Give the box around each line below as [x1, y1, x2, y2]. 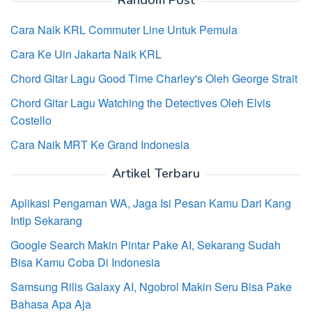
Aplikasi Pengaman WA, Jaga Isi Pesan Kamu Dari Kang [10, 195, 291, 211]
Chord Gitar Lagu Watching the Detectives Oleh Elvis [10, 95, 271, 111]
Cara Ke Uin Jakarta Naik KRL [10, 46, 162, 62]
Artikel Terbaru [112, 165, 200, 182]
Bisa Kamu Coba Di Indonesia [10, 254, 160, 270]
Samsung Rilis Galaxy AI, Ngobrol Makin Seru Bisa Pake [10, 279, 292, 295]
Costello [10, 112, 52, 128]
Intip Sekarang [10, 212, 82, 228]
